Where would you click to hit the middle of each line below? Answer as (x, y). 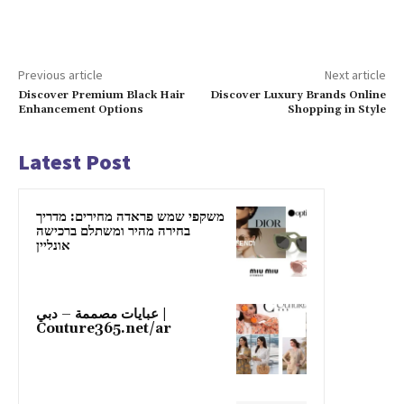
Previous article (60, 74)
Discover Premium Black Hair (101, 95)
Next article (355, 74)
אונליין (53, 245)
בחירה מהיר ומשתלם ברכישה (113, 231)
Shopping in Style (336, 109)
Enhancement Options (81, 109)
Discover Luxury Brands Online (298, 95)
